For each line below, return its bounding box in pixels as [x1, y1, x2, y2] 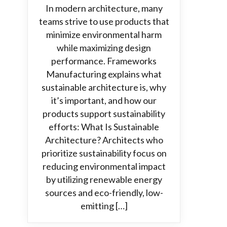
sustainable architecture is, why [42, 82, 166, 93]
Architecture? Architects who [45, 134, 163, 145]
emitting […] [80, 200, 128, 211]
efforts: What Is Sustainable [49, 121, 159, 132]
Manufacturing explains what [46, 68, 162, 80]
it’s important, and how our [51, 95, 157, 106]
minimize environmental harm [46, 29, 162, 40]
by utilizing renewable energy [46, 174, 162, 185]
